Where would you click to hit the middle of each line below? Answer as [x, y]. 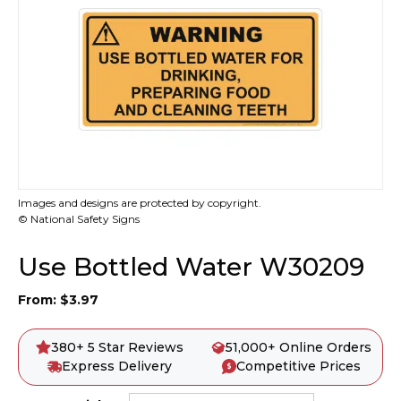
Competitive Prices [299, 366]
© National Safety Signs [79, 219]
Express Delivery [117, 366]
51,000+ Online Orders [299, 347]
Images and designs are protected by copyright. [140, 203]
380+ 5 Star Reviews [117, 347]
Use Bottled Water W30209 [191, 267]
